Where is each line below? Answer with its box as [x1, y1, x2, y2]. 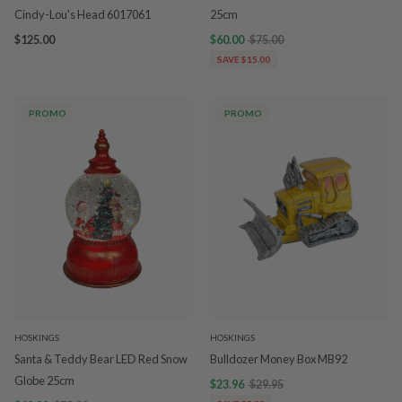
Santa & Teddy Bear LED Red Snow [14, 351, 188, 366]
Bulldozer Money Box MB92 [210, 351, 347, 366]
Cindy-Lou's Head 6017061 [14, 7, 151, 22]
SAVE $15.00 [217, 54, 270, 65]
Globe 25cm [14, 372, 74, 388]
